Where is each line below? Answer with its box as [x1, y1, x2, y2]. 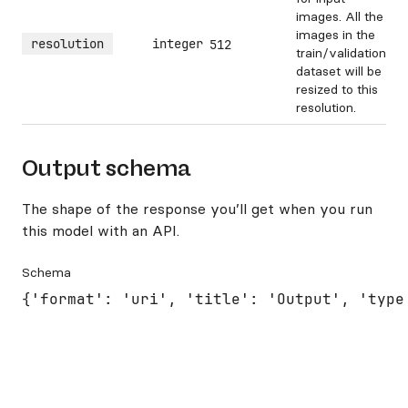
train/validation [296, 45, 386, 61]
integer [152, 36, 203, 52]
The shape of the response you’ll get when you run [22, 199, 372, 218]
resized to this [296, 81, 378, 97]
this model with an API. [22, 221, 179, 240]
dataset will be [296, 63, 382, 79]
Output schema [22, 155, 190, 181]
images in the [296, 26, 375, 43]
